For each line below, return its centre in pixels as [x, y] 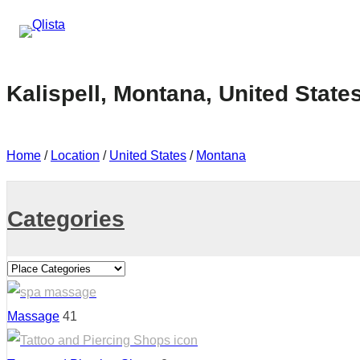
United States [148, 155]
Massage [33, 316]
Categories [66, 219]
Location [75, 155]
